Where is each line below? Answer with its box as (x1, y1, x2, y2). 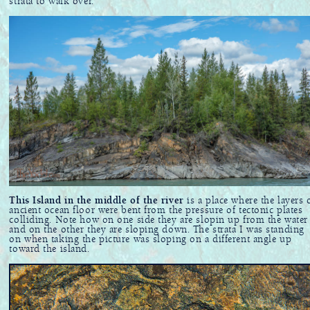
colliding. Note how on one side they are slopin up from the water (9, 215, 308, 226)
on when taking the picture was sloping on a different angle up (9, 235, 292, 245)
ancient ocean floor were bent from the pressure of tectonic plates (9, 206, 303, 216)
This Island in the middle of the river (9, 196, 184, 206)
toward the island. (9, 244, 90, 255)
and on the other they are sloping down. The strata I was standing (9, 225, 304, 235)
